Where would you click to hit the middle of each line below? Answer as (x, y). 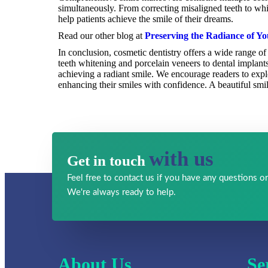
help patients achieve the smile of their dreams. (146, 19)
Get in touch (108, 160)
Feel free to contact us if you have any (143, 178)
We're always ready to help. (121, 192)
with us (181, 159)
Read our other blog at (101, 35)
